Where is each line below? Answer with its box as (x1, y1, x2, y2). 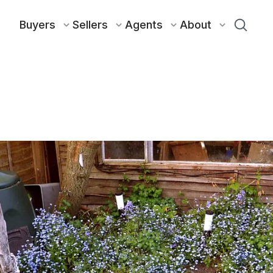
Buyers (19, 18, 56, 32)
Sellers (73, 18, 108, 32)
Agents (125, 18, 163, 32)
